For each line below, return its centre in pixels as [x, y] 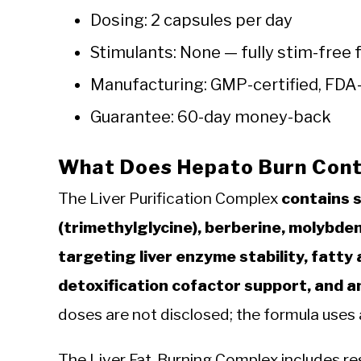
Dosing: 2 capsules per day [191, 21]
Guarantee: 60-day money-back [211, 117]
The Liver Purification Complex [170, 199]
